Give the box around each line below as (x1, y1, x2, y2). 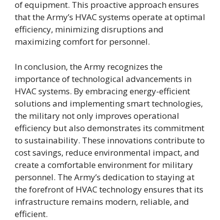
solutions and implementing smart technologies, (15, 97, 203, 109)
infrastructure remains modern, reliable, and (15, 195, 189, 207)
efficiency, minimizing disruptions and (15, 24, 164, 35)
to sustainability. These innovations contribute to (15, 134, 205, 146)
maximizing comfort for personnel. (15, 36, 150, 48)
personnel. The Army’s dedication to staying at (15, 171, 194, 183)
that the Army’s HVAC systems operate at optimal (15, 11, 205, 23)
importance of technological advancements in (15, 73, 192, 84)
